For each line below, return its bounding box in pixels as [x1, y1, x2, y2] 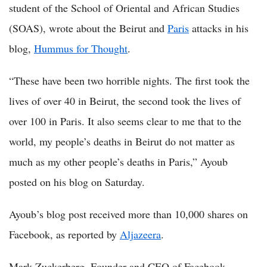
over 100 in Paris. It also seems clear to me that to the [9, 114, 241, 129]
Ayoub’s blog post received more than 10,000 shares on [9, 207, 248, 222]
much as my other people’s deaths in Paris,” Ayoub [9, 154, 228, 169]
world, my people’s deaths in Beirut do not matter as [9, 134, 235, 149]
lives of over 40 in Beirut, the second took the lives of [9, 94, 241, 108]
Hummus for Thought [34, 41, 128, 56]
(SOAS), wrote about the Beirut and [9, 21, 167, 36]
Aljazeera [120, 227, 161, 242]
